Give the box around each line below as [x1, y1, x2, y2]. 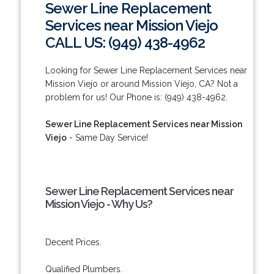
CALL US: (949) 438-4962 [45, 33, 205, 51]
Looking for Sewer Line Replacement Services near [45, 65, 247, 75]
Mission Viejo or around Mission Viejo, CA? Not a [45, 78, 238, 89]
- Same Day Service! [66, 132, 148, 143]
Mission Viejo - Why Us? [45, 197, 152, 210]
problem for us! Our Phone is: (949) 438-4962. [45, 92, 228, 102]
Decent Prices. [45, 237, 102, 247]
